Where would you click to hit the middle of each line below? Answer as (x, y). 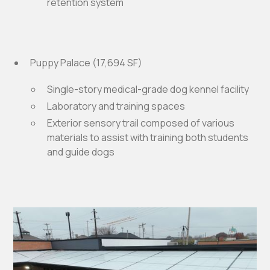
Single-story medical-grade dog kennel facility (148, 89)
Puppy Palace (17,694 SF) (86, 62)
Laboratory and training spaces (116, 106)
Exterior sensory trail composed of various (141, 123)
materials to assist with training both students (148, 137)
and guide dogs (81, 152)
